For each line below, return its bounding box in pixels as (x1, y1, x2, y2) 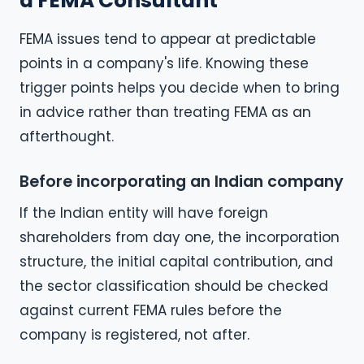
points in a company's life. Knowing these (19, 54, 309, 74)
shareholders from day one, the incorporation (19, 227, 340, 248)
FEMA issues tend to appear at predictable (19, 29, 316, 50)
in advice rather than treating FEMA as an (19, 102, 311, 123)
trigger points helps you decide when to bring (19, 78, 340, 98)
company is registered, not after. (19, 325, 249, 345)
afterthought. (19, 127, 114, 147)
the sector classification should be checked (19, 276, 328, 297)
